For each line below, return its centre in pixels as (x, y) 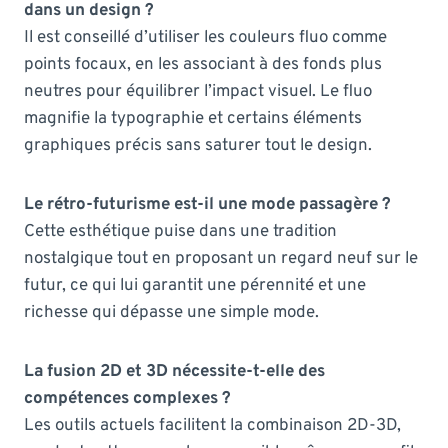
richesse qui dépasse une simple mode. (171, 312)
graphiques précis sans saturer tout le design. (198, 145)
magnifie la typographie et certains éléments (193, 118)
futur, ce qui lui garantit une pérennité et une (195, 285)
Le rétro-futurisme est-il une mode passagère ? (207, 204)
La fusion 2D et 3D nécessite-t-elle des (174, 371)
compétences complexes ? (127, 398)
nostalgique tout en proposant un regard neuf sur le (221, 258)
